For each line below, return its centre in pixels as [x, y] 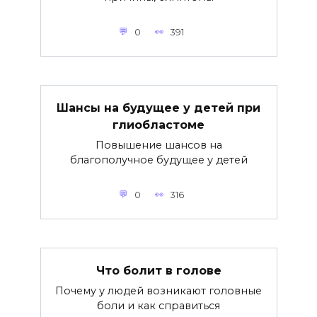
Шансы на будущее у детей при [158, 108]
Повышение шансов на [158, 145]
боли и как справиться [158, 305]
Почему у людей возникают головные [158, 290]
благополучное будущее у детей [158, 160]
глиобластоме [158, 125]
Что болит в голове [158, 270]
